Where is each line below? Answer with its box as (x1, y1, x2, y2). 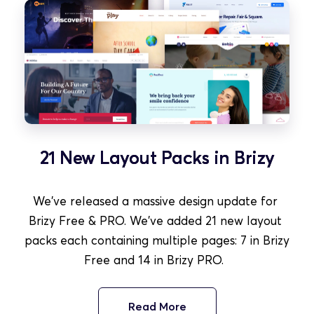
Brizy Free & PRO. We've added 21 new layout (29, 213, 282, 228)
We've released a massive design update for (33, 193, 278, 208)
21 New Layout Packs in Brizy (39, 146, 275, 168)
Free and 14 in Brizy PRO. (83, 252, 231, 267)
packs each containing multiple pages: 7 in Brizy (25, 233, 289, 247)
